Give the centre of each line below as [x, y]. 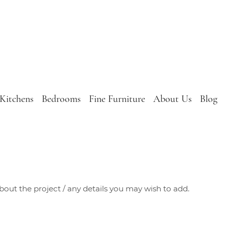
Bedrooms [61, 99]
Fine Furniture [117, 99]
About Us [172, 99]
